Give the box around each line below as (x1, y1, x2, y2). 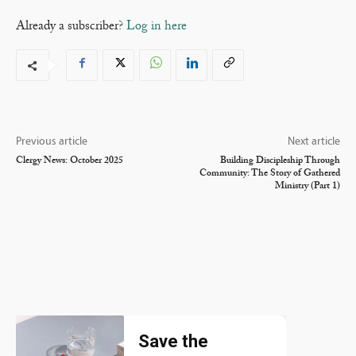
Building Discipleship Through (219, 156, 340, 166)
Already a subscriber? (16, 20, 126, 33)
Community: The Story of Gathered (199, 168, 340, 179)
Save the (138, 331, 208, 352)
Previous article (16, 136, 87, 149)
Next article (287, 136, 340, 149)
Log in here (126, 20, 187, 33)
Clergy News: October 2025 (16, 156, 123, 166)
